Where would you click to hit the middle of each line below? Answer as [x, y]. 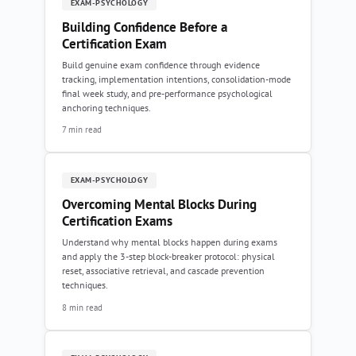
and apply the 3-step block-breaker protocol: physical [168, 256]
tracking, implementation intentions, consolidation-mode [176, 79]
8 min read [82, 307]
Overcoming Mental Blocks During [159, 204]
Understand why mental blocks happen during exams [170, 242]
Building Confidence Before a [145, 27]
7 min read [82, 129]
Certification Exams [117, 221]
